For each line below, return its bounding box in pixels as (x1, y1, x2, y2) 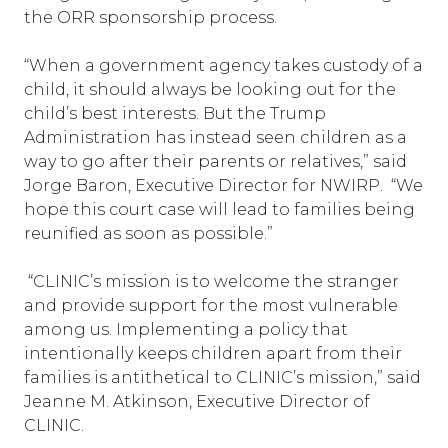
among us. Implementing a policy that (24, 320, 348, 339)
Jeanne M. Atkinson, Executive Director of (24, 392, 370, 411)
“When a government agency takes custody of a (24, 56, 423, 75)
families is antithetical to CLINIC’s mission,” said (24, 368, 421, 387)
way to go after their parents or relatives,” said (24, 152, 407, 171)
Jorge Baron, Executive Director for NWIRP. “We (24, 176, 423, 195)
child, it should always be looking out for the (24, 80, 396, 99)
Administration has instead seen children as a (24, 128, 407, 147)
